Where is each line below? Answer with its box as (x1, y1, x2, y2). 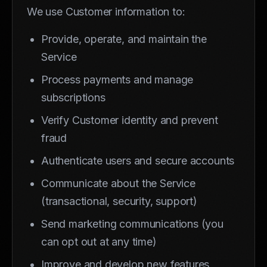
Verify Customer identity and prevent (41, 113, 218, 126)
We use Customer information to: (27, 5, 185, 18)
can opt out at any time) (41, 235, 157, 248)
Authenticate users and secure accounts (41, 154, 235, 167)
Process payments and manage (41, 73, 194, 86)
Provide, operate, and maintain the (41, 32, 207, 45)
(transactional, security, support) (41, 194, 197, 207)
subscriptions (41, 91, 105, 104)
